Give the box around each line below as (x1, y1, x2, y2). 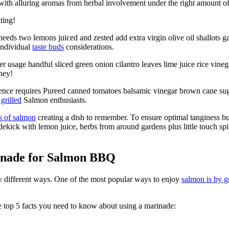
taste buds (32, 42, 64, 51)
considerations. (64, 42, 114, 51)
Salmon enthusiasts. (21, 95, 87, 104)
